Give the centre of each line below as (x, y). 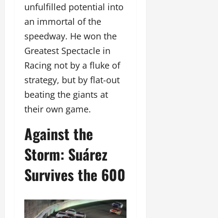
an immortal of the (63, 21)
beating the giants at (66, 94)
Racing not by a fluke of (72, 65)
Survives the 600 (75, 174)
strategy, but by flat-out (72, 80)
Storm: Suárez (66, 154)
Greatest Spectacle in (67, 50)
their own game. (58, 109)
